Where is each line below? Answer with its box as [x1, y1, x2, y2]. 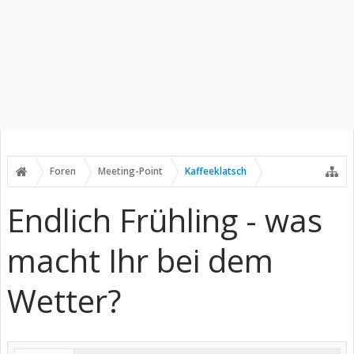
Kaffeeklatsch [185, 164, 247, 178]
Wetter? [7, 279, 121, 322]
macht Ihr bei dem [7, 239, 273, 282]
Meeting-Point [98, 164, 163, 178]
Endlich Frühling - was [7, 198, 322, 242]
